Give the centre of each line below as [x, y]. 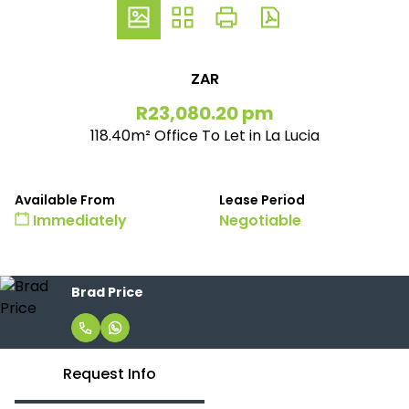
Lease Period [262, 200]
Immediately [78, 220]
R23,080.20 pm [204, 113]
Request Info [110, 374]
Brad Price [107, 292]
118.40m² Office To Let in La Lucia [204, 136]
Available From [65, 200]
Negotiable [260, 220]
